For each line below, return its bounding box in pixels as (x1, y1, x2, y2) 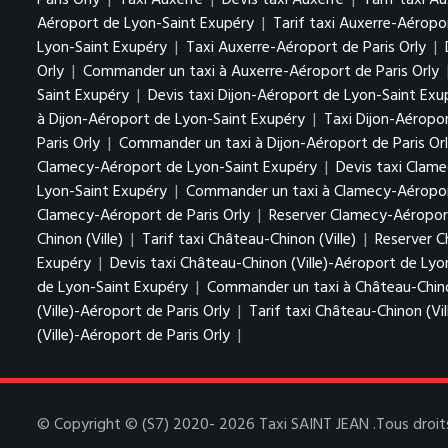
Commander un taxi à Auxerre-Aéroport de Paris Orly (83, 59, 439, 85)
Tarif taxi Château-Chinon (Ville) (142, 227, 356, 253)
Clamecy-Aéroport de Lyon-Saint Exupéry (37, 155, 321, 181)
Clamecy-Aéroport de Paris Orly (37, 203, 250, 229)
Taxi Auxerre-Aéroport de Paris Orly (186, 35, 426, 61)
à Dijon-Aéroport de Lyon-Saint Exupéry (37, 107, 309, 133)
